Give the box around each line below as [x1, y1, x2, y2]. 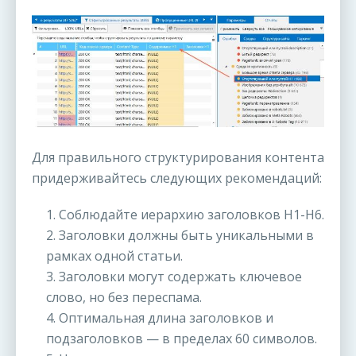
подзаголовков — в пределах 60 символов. [46, 330, 317, 348]
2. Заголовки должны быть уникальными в [46, 226, 314, 245]
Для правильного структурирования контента [32, 149, 324, 167]
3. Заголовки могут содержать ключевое [46, 268, 302, 286]
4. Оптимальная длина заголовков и [46, 309, 273, 327]
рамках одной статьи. [46, 247, 183, 265]
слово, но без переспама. [46, 288, 202, 307]
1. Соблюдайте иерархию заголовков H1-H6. [46, 206, 324, 224]
